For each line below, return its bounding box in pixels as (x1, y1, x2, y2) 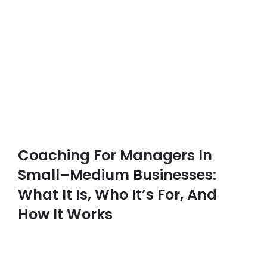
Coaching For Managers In (17, 145, 212, 165)
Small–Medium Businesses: (17, 164, 216, 185)
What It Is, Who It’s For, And (17, 184, 217, 204)
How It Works (17, 204, 113, 224)
